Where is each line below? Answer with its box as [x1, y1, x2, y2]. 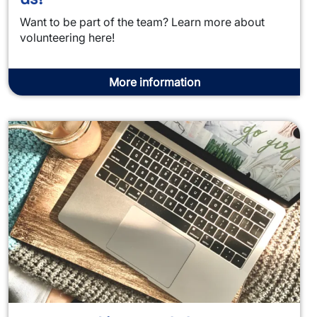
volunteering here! [20, 30, 117, 45]
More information [108, 74, 200, 89]
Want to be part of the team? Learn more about [20, 14, 265, 29]
